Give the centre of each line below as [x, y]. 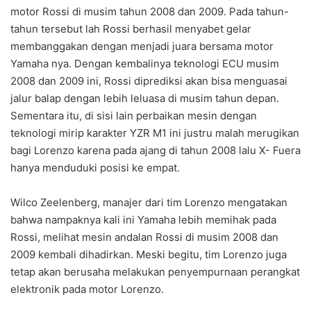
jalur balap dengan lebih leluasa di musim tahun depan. [145, 98]
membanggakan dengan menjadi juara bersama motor [142, 46]
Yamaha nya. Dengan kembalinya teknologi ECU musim [145, 63]
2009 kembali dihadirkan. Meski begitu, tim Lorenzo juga [149, 254]
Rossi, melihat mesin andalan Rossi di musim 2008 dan [144, 237]
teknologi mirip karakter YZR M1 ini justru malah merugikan [155, 133]
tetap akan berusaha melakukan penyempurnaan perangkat [155, 271]
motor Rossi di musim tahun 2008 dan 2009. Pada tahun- [150, 11]
